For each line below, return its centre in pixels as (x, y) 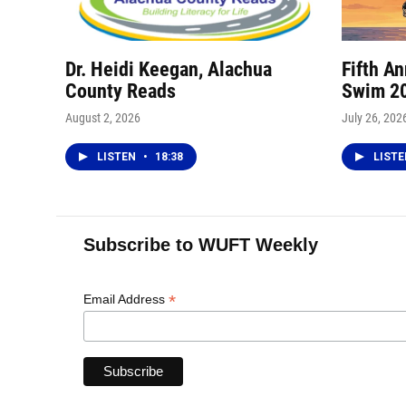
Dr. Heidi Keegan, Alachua (169, 69)
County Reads (121, 91)
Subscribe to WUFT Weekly (201, 244)
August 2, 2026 (103, 117)
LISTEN (118, 156)
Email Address (126, 299)
